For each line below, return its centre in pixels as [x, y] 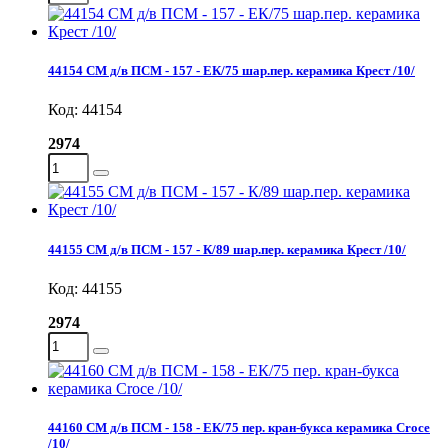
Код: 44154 [85, 110]
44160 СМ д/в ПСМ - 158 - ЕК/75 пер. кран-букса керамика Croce [239, 427]
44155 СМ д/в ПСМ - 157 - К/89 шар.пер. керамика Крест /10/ [227, 249]
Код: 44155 [85, 288]
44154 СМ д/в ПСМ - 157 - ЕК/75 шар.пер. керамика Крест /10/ [231, 71]
